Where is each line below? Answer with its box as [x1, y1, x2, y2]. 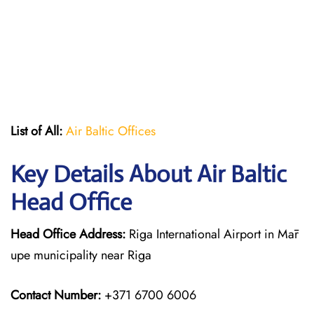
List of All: [11, 122, 62, 140]
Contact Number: [11, 286, 101, 304]
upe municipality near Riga [11, 246, 151, 264]
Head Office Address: [11, 225, 125, 243]
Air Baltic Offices [66, 122, 156, 140]
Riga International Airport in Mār [125, 225, 299, 243]
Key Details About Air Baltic [11, 160, 287, 189]
